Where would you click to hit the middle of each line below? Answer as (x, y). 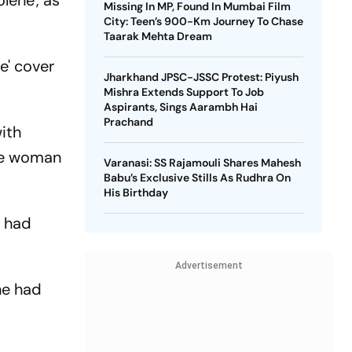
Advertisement (209, 266)
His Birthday (136, 192)
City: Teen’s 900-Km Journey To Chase (203, 21)
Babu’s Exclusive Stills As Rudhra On (197, 178)
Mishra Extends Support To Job (183, 92)
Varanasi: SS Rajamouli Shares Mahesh (202, 163)
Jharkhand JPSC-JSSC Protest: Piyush (201, 77)
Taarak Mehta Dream (158, 36)
